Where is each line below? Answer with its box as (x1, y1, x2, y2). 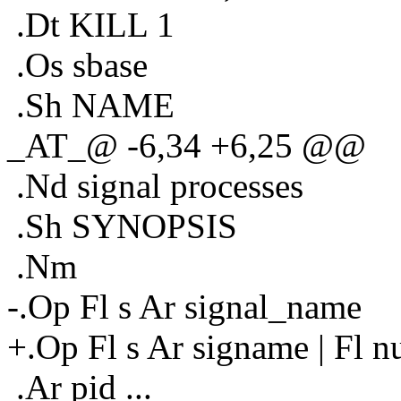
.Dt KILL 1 (7, 4, 175, 44)
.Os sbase (7, 45, 148, 84)
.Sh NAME (7, 85, 175, 124)
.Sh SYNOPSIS (7, 206, 237, 245)
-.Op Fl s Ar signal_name (7, 286, 362, 326)
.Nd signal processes (7, 166, 303, 205)
